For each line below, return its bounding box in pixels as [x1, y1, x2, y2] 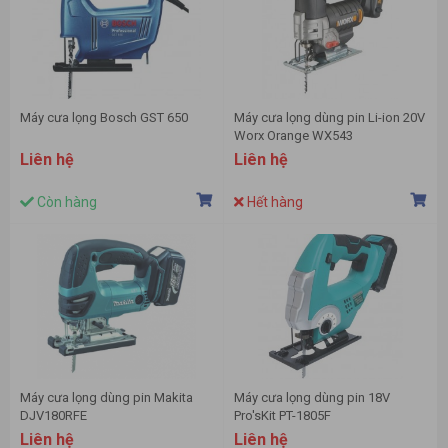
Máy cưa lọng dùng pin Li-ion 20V [234, 110, 425, 126]
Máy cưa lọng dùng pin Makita [20, 390, 193, 406]
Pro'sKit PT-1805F [234, 408, 331, 424]
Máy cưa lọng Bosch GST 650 [20, 110, 188, 126]
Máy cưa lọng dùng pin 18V [234, 390, 390, 406]
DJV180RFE [20, 408, 87, 424]
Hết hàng [244, 194, 303, 211]
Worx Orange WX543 [234, 128, 353, 144]
